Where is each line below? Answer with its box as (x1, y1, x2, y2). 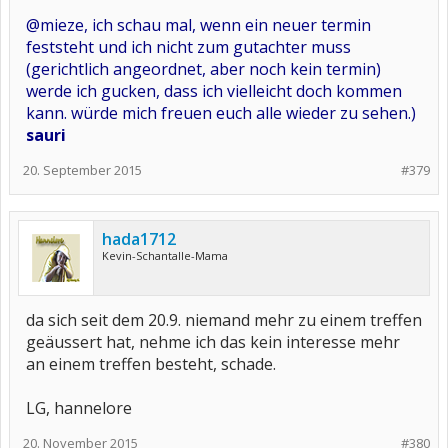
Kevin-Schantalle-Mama (102, 248, 228, 264)
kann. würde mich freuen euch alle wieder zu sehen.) (26, 102, 416, 125)
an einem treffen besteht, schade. (26, 353, 276, 376)
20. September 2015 (23, 161, 142, 180)
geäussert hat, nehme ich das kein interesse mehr (26, 331, 400, 354)
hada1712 (102, 228, 176, 251)
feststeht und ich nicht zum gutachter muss (26, 36, 351, 59)
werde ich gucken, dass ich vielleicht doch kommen (26, 80, 402, 103)
